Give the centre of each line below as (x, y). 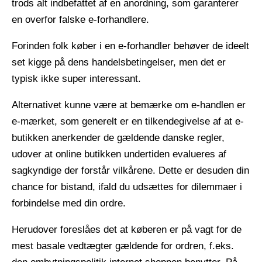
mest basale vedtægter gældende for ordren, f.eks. (123, 246)
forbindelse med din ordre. (69, 203)
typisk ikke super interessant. (76, 78)
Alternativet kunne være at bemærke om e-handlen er (129, 105)
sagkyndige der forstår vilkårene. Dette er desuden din (130, 170)
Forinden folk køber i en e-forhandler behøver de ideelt (130, 46)
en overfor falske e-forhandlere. (80, 19)
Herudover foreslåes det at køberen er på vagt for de (127, 229)
